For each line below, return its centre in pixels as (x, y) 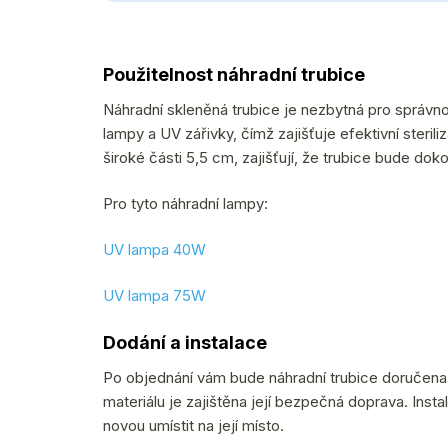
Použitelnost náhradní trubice (234, 74)
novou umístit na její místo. (193, 425)
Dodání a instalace (185, 342)
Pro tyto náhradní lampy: (185, 203)
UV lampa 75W (154, 295)
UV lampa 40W (154, 249)
